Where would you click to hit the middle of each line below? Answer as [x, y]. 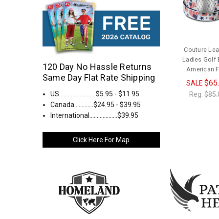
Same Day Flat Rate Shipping [99, 78]
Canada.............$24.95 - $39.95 [96, 105]
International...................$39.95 [95, 116]
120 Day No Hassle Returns [97, 67]
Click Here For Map [101, 140]
